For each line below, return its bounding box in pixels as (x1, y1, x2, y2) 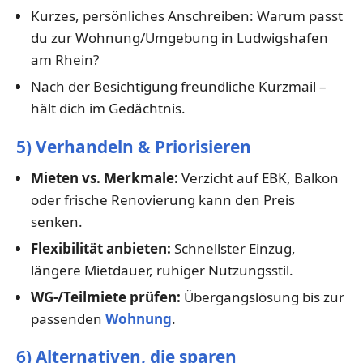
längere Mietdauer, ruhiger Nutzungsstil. (30, 260, 293, 280)
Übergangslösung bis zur (180, 287, 344, 306)
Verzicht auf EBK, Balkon (177, 168, 339, 187)
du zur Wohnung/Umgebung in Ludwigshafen (30, 28, 328, 48)
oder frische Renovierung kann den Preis (30, 190, 295, 209)
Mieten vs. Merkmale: (30, 168, 178, 187)
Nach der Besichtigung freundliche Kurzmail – (30, 77, 327, 96)
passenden (30, 309, 105, 328)
